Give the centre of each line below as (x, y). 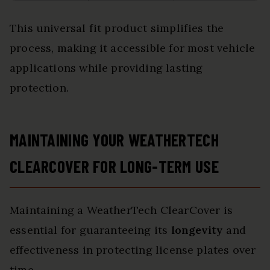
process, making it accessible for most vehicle (133, 48)
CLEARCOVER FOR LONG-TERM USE (114, 167)
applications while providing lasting (106, 68)
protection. (39, 88)
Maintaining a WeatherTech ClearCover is (121, 210)
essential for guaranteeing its (90, 230)
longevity (197, 230)
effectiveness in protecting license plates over (133, 250)
